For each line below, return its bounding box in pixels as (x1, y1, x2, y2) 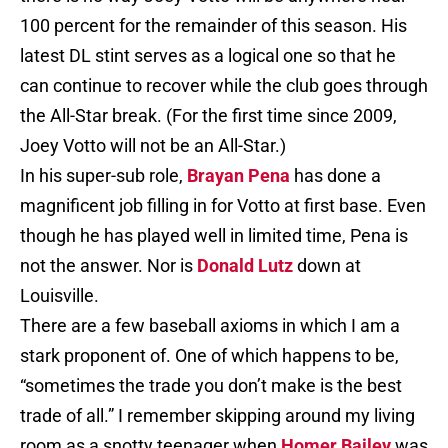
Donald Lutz (197, 255, 293, 277)
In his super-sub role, (20, 165, 187, 187)
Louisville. (20, 285, 99, 307)
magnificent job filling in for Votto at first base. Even (20, 195, 426, 217)
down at (293, 255, 361, 277)
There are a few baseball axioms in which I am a (20, 315, 400, 337)
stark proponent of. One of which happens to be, (20, 345, 399, 367)
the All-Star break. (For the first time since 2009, (20, 105, 397, 127)
